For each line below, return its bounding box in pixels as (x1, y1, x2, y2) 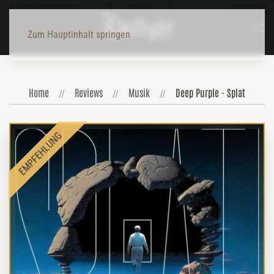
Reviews (75, 86, 103, 98)
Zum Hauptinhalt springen (28, 29, 130, 40)
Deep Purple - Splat (176, 86, 245, 98)
